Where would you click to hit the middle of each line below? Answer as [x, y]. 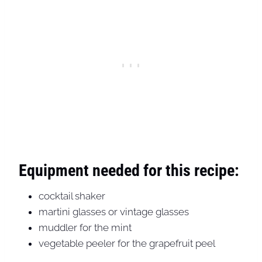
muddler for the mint [85, 227]
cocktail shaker [72, 196]
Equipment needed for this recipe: [129, 170]
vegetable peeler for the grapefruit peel [127, 243]
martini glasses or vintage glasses [114, 211]
